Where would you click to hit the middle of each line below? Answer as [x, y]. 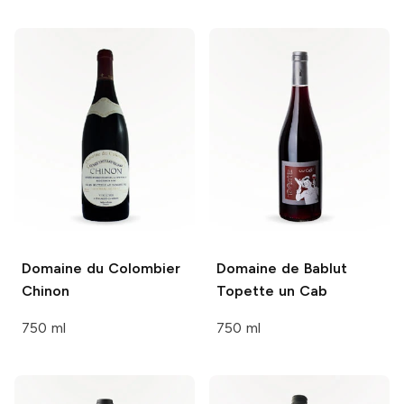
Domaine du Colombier [101, 269]
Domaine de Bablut [282, 269]
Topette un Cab [272, 291]
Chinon [46, 291]
